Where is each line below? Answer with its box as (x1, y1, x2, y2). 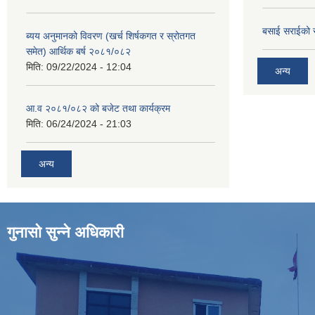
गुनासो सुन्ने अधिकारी (7, 223, 124, 241)
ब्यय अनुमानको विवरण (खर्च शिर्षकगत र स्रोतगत (26, 30, 195, 41)
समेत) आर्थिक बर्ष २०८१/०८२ (26, 46, 131, 57)
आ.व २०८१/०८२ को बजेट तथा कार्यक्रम (26, 103, 170, 114)
